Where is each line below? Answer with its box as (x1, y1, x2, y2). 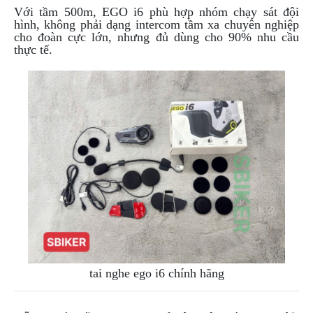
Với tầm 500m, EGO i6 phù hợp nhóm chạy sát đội (14, 5, 299, 20)
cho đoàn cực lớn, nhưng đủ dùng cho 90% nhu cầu (14, 30, 299, 45)
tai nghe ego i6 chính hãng (89, 265, 224, 280)
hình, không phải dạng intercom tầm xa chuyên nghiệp (14, 17, 299, 32)
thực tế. (14, 43, 52, 57)
